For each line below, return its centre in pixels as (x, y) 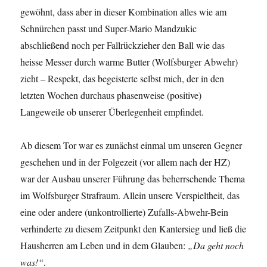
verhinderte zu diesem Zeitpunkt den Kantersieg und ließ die (133, 229)
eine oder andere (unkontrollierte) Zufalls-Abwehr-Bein (125, 212)
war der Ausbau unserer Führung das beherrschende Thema (133, 179)
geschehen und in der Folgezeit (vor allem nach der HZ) (125, 162)
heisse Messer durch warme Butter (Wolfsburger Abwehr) (129, 62)
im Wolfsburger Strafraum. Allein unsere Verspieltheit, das (130, 195)
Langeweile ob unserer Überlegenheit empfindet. (112, 112)
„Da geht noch (216, 246)
